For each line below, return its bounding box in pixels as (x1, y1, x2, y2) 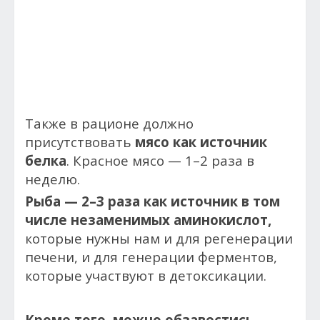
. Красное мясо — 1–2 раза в (66, 151, 254, 169)
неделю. (25, 170, 80, 188)
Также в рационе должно (25, 114, 194, 132)
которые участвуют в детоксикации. (25, 266, 266, 284)
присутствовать (25, 133, 135, 151)
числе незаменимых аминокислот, (25, 211, 271, 229)
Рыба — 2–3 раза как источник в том (25, 192, 280, 210)
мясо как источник (135, 133, 267, 151)
